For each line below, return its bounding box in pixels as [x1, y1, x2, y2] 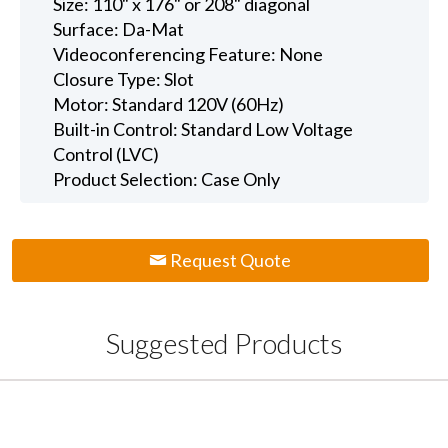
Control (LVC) [53, 142, 160, 165]
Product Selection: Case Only [53, 167, 281, 190]
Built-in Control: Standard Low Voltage [53, 117, 354, 140]
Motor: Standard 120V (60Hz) [53, 92, 285, 115]
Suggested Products [105, 326, 343, 361]
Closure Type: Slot [53, 67, 195, 90]
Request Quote [167, 249, 292, 272]
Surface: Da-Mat [53, 17, 185, 40]
